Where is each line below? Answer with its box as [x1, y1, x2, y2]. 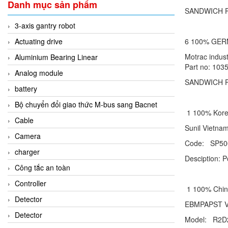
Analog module [15, 67, 63, 78]
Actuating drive [15, 36, 63, 46]
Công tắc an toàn [15, 162, 70, 173]
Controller [15, 178, 46, 188]
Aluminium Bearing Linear [15, 51, 98, 62]
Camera [15, 130, 41, 141]
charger [15, 146, 40, 157]
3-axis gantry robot [15, 20, 75, 31]
